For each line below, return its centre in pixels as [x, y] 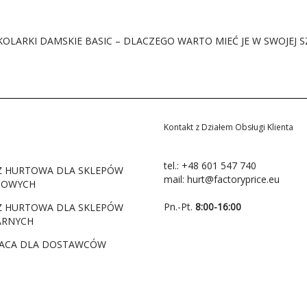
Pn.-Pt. [180, 207]
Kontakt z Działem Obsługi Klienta [229, 127]
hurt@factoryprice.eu [233, 180]
